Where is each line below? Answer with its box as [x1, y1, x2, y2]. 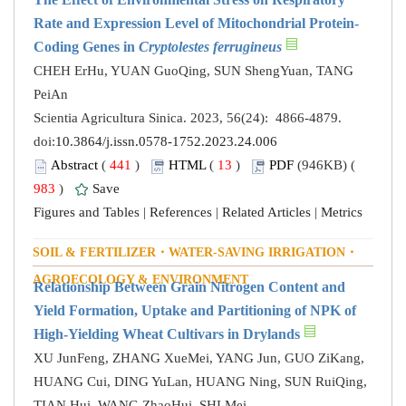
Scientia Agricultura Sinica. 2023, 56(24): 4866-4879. [34, 111, 345, 126]
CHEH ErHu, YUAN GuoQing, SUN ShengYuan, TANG [34, 63, 353, 79]
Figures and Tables [34, 205, 140, 220]
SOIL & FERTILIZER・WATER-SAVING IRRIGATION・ [33, 246, 358, 260]
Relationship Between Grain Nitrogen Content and [34, 279, 345, 295]
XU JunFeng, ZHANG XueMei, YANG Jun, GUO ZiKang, [34, 351, 364, 366]
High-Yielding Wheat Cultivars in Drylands [34, 326, 300, 343]
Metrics [321, 205, 362, 220]
